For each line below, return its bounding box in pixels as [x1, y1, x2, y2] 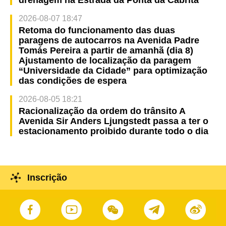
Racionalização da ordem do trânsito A [18, 105, 185, 116]
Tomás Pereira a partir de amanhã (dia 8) [18, 45, 193, 55]
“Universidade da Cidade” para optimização [18, 65, 207, 76]
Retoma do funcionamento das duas [18, 25, 175, 35]
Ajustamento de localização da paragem [18, 55, 191, 66]
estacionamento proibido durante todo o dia [18, 126, 208, 136]
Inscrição [27, 173, 67, 183]
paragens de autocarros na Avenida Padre [18, 35, 199, 45]
